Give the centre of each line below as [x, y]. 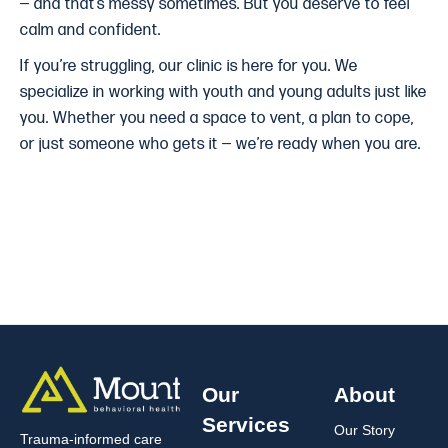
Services [246, 424]
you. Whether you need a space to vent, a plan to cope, [217, 118]
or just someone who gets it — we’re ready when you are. [220, 144]
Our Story [364, 430]
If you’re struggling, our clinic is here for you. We [189, 66]
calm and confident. [90, 30]
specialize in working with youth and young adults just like [223, 92]
